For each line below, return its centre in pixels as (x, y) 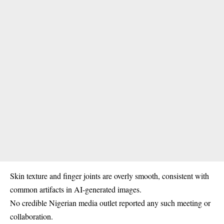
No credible (29, 202)
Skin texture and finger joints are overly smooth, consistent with (109, 175)
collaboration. (31, 216)
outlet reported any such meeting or (154, 202)
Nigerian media (73, 202)
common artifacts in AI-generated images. (76, 189)
